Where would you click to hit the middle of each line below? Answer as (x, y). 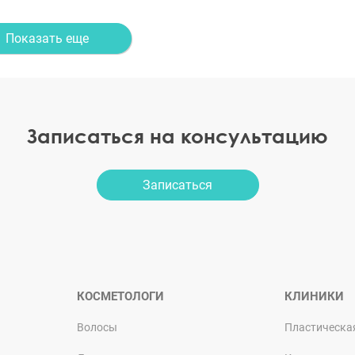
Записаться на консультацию (177, 136)
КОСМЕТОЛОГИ (120, 296)
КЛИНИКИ (315, 296)
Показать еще (47, 38)
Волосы (97, 327)
